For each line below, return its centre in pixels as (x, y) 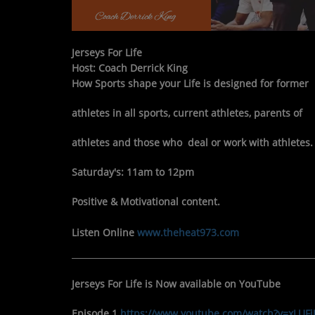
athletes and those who (128, 142)
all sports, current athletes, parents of (213, 112)
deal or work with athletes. (249, 142)
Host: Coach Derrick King (130, 67)
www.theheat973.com (189, 232)
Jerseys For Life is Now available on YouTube (176, 283)
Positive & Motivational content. (146, 201)
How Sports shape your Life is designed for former (190, 83)
